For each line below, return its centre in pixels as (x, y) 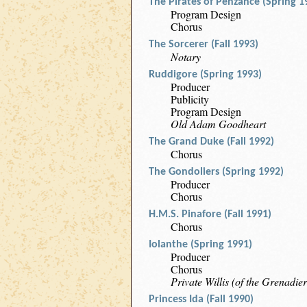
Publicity (190, 99)
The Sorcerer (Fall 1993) (204, 45)
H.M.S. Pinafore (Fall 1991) (210, 214)
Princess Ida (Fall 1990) (201, 299)
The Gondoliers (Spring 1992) (216, 172)
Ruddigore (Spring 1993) (205, 75)
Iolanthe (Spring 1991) (200, 245)
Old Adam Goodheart (218, 124)
